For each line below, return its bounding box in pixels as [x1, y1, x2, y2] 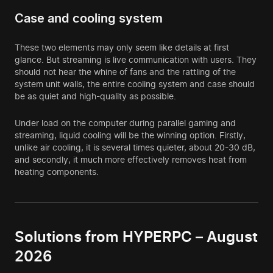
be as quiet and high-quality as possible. [15, 91, 176, 102]
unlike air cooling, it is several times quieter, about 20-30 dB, [15, 142, 255, 153]
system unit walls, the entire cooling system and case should [15, 79, 255, 90]
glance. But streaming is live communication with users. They [15, 54, 257, 65]
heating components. [15, 166, 99, 177]
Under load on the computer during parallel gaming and [15, 118, 236, 129]
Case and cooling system [15, 11, 163, 26]
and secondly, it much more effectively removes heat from [15, 154, 247, 165]
